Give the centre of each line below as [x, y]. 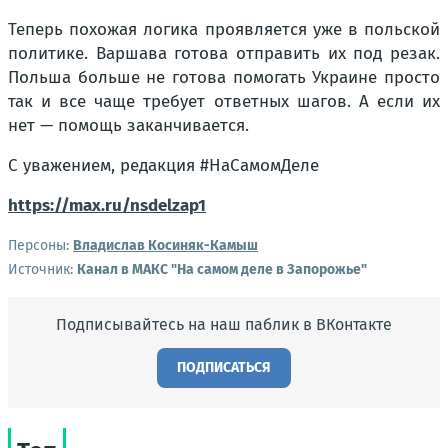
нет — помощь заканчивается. [128, 125]
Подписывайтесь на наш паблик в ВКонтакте [224, 324]
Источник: [42, 269]
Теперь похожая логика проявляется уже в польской [224, 29]
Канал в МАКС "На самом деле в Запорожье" [222, 269]
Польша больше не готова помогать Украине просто [224, 77]
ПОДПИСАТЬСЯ [224, 367]
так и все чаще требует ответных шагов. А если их [224, 101]
